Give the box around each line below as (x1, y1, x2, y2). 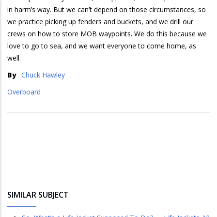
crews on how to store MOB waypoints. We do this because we (7, 29, 207, 38)
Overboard (7, 87, 41, 96)
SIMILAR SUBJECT (7, 189, 69, 200)
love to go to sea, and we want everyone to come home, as (7, 41, 196, 50)
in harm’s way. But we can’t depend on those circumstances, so (7, 4, 206, 14)
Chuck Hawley (21, 70, 65, 79)
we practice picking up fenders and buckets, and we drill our (7, 16, 193, 26)
